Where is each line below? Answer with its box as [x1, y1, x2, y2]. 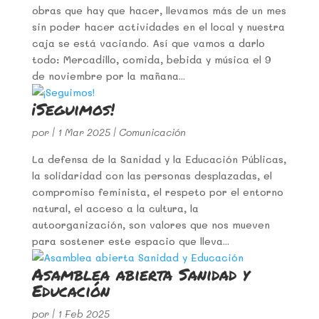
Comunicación [118, 125, 186, 139]
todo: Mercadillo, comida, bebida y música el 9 [31, 52, 271, 66]
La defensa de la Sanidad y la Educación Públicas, [31, 152, 286, 166]
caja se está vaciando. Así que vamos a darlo [31, 36, 265, 50]
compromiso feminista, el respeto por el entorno [31, 184, 283, 199]
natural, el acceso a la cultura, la [31, 201, 199, 215]
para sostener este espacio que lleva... [31, 234, 229, 248]
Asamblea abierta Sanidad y [31, 261, 249, 286]
